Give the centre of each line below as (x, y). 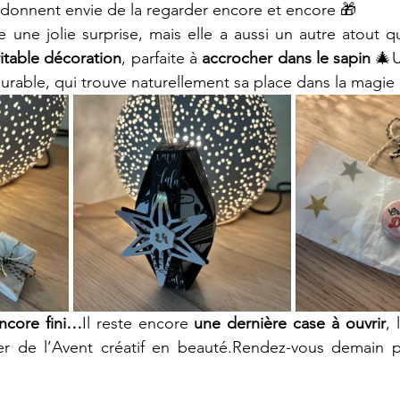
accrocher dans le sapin (287, 58)
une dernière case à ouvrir (290, 323)
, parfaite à (162, 58)
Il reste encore (138, 323)
